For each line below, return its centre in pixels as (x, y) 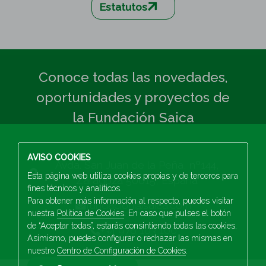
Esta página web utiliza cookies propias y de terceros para (133, 176)
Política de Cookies (91, 213)
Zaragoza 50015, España (137, 180)
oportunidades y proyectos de (133, 97)
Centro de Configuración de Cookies (121, 251)
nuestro (42, 251)
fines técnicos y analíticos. (75, 188)
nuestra (42, 213)
